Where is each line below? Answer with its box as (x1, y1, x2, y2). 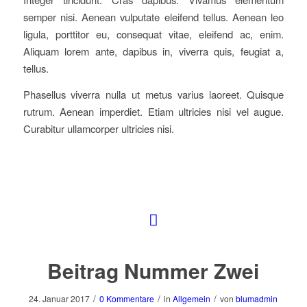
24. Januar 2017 (29, 293, 90, 305)
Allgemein (173, 293, 211, 305)
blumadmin (236, 293, 278, 305)
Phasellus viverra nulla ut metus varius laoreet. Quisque (23, 86, 284, 101)
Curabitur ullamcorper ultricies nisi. (23, 121, 174, 136)
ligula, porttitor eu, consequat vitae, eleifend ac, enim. (23, 26, 284, 41)
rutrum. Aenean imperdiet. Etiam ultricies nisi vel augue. (23, 103, 284, 119)
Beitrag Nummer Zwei (47, 256, 260, 286)
